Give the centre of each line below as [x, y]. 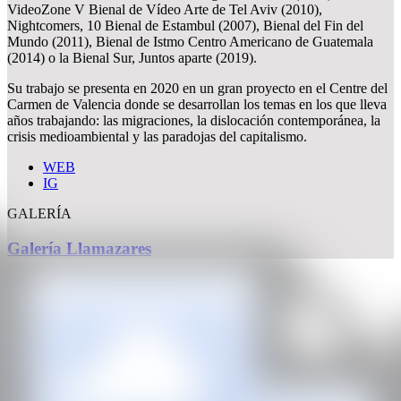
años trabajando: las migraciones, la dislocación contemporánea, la [194, 120]
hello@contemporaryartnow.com [107, 355]
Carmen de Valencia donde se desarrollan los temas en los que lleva [197, 104]
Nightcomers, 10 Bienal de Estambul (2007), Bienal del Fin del [185, 26]
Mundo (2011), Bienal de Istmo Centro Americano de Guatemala [190, 42]
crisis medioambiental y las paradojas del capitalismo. [157, 137]
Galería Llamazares [79, 248]
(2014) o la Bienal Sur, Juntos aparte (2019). [132, 58]
